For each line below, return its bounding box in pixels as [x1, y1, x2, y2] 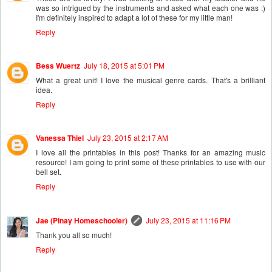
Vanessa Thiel [36, 132, 84, 143]
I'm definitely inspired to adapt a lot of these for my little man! [36, 12, 233, 22]
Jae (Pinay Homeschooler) [36, 214, 127, 226]
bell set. [36, 166, 61, 177]
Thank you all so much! [36, 229, 112, 240]
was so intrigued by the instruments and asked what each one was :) [36, 2, 265, 13]
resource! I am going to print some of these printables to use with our [36, 156, 265, 167]
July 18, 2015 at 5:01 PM [84, 59, 165, 70]
